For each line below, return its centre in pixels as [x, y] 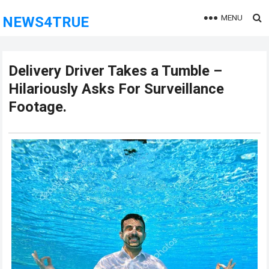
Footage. [38, 107]
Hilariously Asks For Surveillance [116, 89]
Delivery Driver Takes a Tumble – [116, 71]
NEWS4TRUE [46, 22]
